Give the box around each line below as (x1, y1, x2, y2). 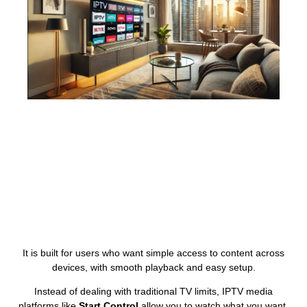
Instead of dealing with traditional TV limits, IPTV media (34, 285, 273, 297)
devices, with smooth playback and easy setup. (51, 261, 256, 273)
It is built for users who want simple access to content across (23, 247, 284, 258)
